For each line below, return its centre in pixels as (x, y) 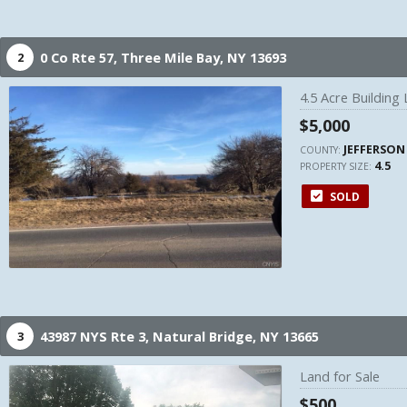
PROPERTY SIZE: (337, 166)
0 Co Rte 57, (80, 57)
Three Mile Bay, (174, 57)
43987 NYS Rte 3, (96, 336)
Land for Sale (340, 376)
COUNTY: (322, 150)
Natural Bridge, (206, 336)
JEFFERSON (374, 149)
